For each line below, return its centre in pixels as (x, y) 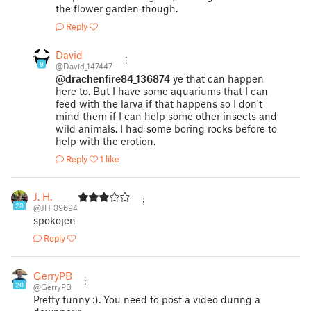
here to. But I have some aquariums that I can (162, 91)
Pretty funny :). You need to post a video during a (147, 299)
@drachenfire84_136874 (113, 78)
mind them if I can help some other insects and (166, 116)
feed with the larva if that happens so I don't (159, 103)
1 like (110, 159)
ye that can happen (217, 78)
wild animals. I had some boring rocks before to (166, 128)
